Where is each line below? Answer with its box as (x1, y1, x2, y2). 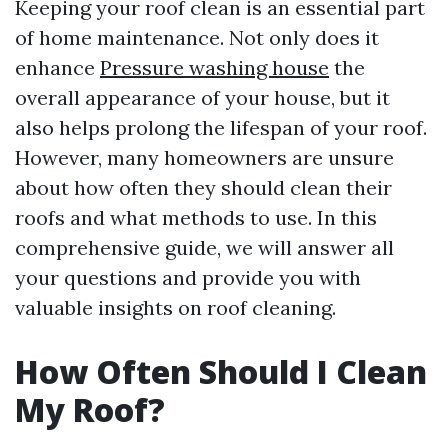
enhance (15, 55, 100, 80)
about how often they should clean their (15, 175, 392, 200)
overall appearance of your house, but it (15, 85, 390, 110)
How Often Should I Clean (15, 350, 427, 393)
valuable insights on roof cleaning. (15, 295, 336, 320)
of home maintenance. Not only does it (15, 25, 379, 50)
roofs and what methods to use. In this (15, 205, 377, 230)
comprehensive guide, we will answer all (15, 235, 394, 260)
